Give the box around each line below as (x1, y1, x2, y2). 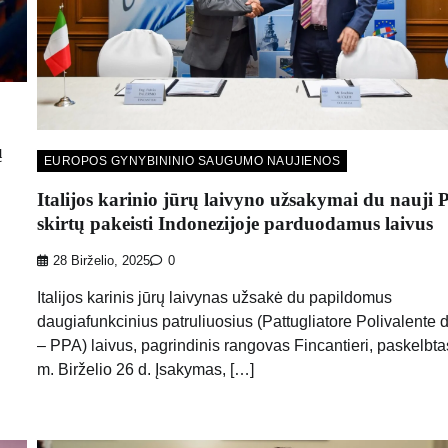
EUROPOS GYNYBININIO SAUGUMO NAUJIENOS (43, 154, 341, 169)
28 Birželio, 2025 (52, 253, 150, 268)
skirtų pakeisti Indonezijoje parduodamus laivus (36, 212, 433, 234)
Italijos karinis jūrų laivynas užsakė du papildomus (36, 288, 392, 306)
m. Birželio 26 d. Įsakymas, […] (36, 360, 254, 378)
